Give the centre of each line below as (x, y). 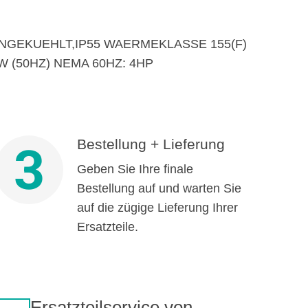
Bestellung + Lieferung (151, 144)
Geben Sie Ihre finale (135, 169)
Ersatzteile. (108, 227)
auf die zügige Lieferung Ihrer (158, 208)
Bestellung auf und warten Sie (159, 188)
